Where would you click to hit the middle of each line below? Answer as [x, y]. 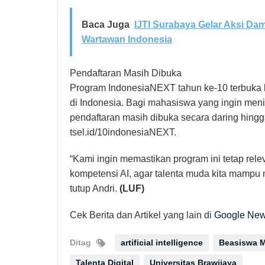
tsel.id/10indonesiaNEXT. [123, 132]
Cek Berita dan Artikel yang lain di [142, 215]
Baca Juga [106, 25]
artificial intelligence [162, 243]
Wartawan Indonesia [127, 40]
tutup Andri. [95, 189]
